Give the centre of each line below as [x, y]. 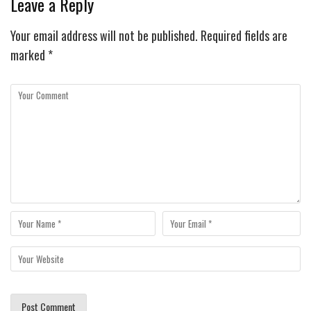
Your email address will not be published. [104, 36]
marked [29, 55]
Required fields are [243, 36]
